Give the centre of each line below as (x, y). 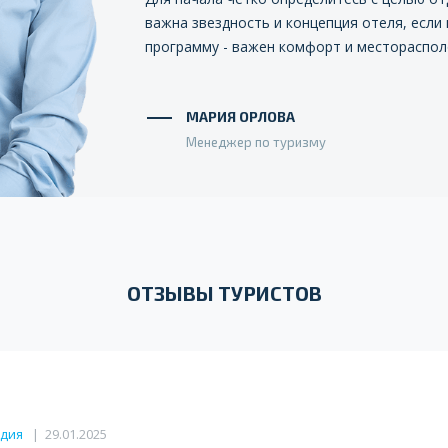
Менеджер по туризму (256, 141)
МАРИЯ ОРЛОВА (240, 116)
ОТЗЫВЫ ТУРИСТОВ (224, 292)
